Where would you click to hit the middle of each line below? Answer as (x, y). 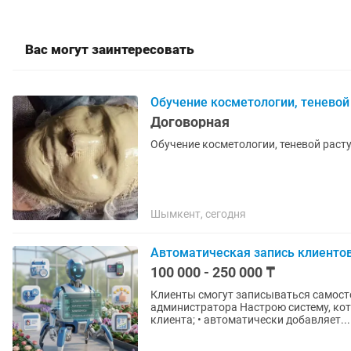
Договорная (190, 122)
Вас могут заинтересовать (110, 49)
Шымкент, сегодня (198, 214)
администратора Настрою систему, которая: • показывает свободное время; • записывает (195, 307)
